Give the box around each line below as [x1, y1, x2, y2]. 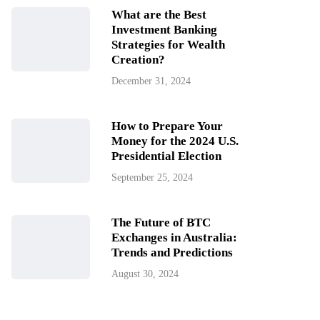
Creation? [111, 53, 165, 66]
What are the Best [111, 8, 206, 21]
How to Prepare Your [111, 119, 223, 133]
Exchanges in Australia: [111, 231, 237, 244]
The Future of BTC [111, 216, 211, 229]
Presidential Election [111, 149, 221, 163]
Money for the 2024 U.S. [111, 134, 239, 148]
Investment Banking [111, 23, 217, 36]
